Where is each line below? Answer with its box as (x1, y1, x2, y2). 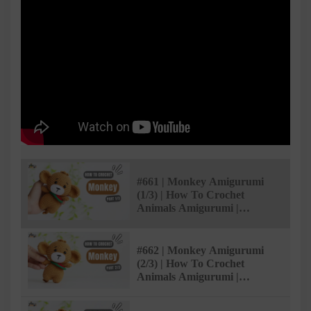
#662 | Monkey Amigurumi (137, 244, 264, 257)
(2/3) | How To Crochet (137, 258, 245, 270)
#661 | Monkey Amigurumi (137, 175, 264, 187)
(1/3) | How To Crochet (137, 188, 245, 201)
